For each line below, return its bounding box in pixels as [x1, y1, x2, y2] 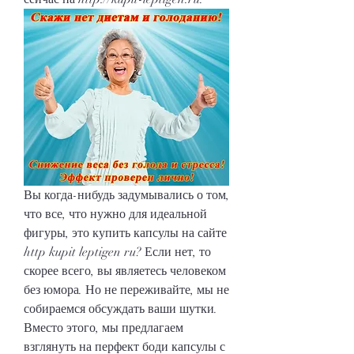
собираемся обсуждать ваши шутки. [24, 300, 217, 317]
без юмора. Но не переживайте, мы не [24, 281, 229, 298]
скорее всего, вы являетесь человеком [24, 262, 226, 279]
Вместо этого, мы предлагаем [24, 319, 183, 336]
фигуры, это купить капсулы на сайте [24, 224, 227, 241]
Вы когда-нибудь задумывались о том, [24, 186, 229, 203]
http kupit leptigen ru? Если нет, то [24, 243, 211, 260]
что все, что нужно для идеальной [24, 205, 207, 222]
